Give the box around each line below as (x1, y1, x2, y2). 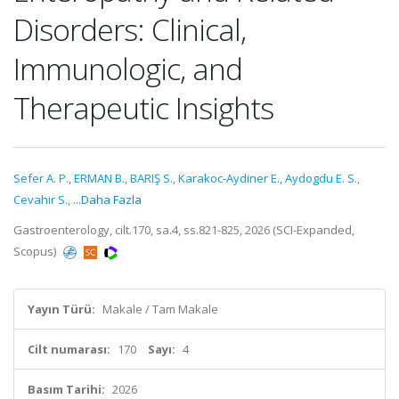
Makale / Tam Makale (102, 301, 218, 317)
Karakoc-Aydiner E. (178, 170, 280, 186)
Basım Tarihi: (28, 381, 105, 397)
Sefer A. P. (13, 170, 69, 186)
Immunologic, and (13, 48, 242, 89)
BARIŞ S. (130, 170, 173, 186)
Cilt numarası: (28, 341, 110, 357)
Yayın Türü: (28, 301, 95, 317)
